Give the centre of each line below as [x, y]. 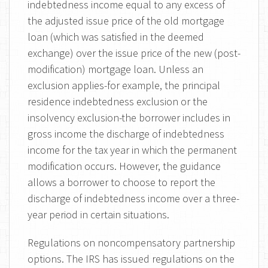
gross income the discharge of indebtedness [126, 134]
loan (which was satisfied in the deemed [116, 37]
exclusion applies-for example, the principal [124, 85]
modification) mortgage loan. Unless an [115, 69]
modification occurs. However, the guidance [124, 166]
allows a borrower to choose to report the [121, 182]
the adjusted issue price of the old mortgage [126, 21]
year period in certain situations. [98, 214]
